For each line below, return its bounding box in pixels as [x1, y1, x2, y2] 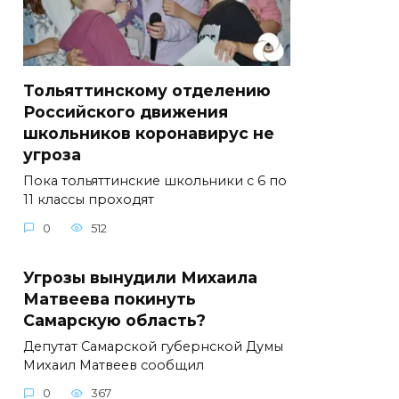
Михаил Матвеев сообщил [23, 356, 204, 373]
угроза [23, 145, 81, 165]
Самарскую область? [23, 310, 206, 330]
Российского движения [23, 102, 228, 122]
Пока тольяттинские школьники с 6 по [23, 173, 287, 190]
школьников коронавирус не [23, 124, 274, 143]
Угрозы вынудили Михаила [23, 267, 257, 287]
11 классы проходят [23, 191, 154, 208]
